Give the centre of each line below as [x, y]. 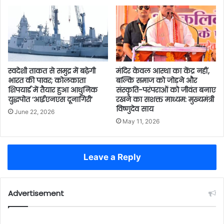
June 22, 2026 [34, 112]
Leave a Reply [112, 157]
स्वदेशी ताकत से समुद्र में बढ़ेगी [52, 71]
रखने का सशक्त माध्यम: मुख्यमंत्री [165, 100]
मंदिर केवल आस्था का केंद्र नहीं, [163, 71]
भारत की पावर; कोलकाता [47, 81]
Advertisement [36, 193]
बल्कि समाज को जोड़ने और [156, 81]
